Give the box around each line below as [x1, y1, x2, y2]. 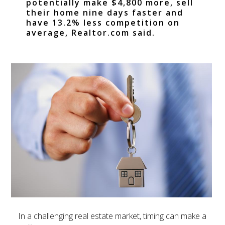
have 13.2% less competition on [26, 17, 180, 29]
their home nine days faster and [26, 7, 184, 19]
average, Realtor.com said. [26, 27, 156, 39]
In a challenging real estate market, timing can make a [18, 210, 207, 221]
